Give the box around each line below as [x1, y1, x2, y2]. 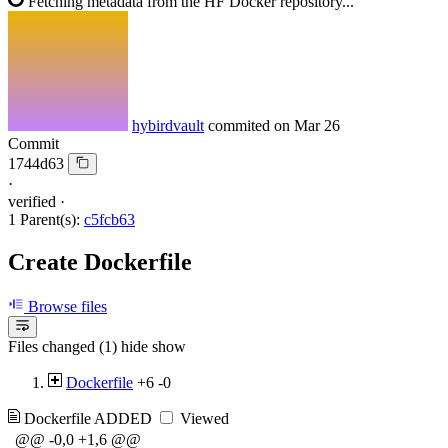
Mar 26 [294, 116, 340, 134]
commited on [208, 116, 294, 134]
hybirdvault [132, 116, 204, 134]
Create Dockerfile [8, 249, 192, 276]
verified [8, 193, 56, 211]
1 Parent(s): [8, 211, 80, 229]
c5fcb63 [84, 211, 135, 229]
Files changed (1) [8, 338, 117, 356]
